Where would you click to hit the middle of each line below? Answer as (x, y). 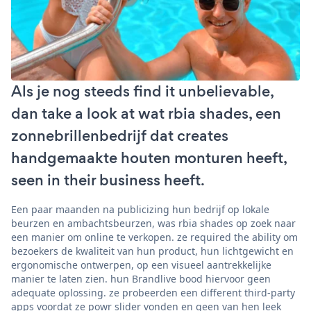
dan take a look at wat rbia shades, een (146, 113)
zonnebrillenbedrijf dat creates (120, 135)
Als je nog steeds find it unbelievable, (142, 91)
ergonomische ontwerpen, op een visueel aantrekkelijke (141, 264)
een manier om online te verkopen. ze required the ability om (154, 237)
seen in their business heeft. (108, 180)
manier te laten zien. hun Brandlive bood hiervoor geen (141, 278)
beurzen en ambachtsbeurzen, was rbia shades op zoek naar (153, 223)
